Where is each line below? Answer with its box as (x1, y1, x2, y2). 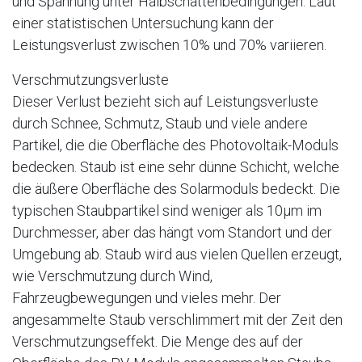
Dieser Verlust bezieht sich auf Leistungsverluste (12, 93, 318, 111)
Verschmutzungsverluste (12, 71, 169, 89)
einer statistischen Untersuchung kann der (12, 15, 274, 32)
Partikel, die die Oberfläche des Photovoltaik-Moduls (12, 137, 339, 154)
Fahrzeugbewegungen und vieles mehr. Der (12, 289, 281, 307)
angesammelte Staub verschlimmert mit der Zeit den (12, 311, 343, 329)
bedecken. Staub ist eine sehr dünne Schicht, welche (12, 158, 339, 176)
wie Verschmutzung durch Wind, (12, 267, 213, 285)
